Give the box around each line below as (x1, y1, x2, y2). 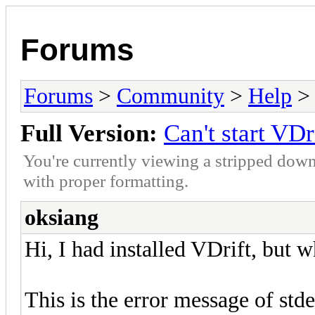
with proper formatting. (23, 170, 188, 191)
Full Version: (20, 119, 157, 147)
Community (117, 83, 224, 108)
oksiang (25, 205, 98, 230)
